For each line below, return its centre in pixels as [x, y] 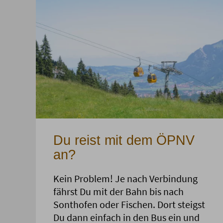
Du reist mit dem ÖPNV [124, 141]
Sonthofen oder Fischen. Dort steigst [129, 205]
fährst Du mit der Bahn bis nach [118, 192]
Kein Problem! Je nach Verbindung [125, 179]
